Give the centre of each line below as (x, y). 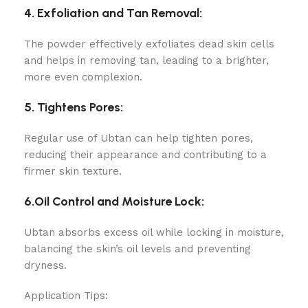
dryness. (45, 265)
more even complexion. (83, 77)
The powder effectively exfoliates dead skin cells (149, 44)
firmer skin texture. (73, 171)
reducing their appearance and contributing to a (145, 155)
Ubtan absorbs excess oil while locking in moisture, (154, 232)
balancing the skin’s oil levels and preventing (137, 249)
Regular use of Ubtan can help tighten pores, (139, 138)
